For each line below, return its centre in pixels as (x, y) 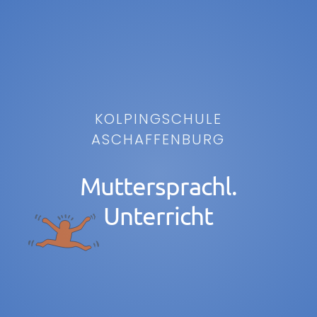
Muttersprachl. (158, 186)
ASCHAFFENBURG (158, 140)
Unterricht (158, 216)
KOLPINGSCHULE (158, 119)
